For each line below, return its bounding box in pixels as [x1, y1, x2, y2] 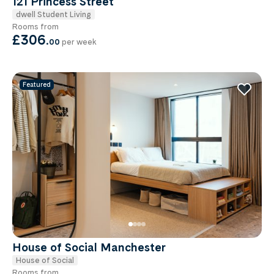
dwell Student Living [16, 9, 91, 20]
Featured [23, 80, 51, 89]
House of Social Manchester [12, 240, 166, 255]
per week [60, 37, 97, 47]
